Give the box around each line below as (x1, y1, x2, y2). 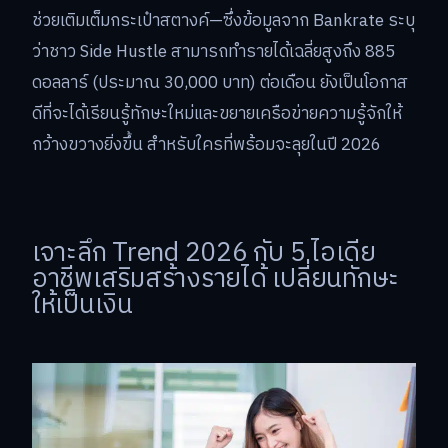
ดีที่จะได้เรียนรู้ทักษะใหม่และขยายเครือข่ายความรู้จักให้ (32, 100, 402, 129)
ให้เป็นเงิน (32, 284, 133, 328)
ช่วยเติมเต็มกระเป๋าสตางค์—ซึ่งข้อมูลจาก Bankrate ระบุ (32, 7, 415, 36)
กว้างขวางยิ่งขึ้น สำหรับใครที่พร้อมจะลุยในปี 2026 (32, 131, 381, 160)
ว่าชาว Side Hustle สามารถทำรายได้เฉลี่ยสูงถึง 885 (32, 38, 395, 67)
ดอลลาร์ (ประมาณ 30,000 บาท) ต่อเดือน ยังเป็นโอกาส (32, 69, 408, 98)
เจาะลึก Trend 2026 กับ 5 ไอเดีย (32, 232, 376, 276)
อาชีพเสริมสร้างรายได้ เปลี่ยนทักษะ (32, 258, 399, 302)
